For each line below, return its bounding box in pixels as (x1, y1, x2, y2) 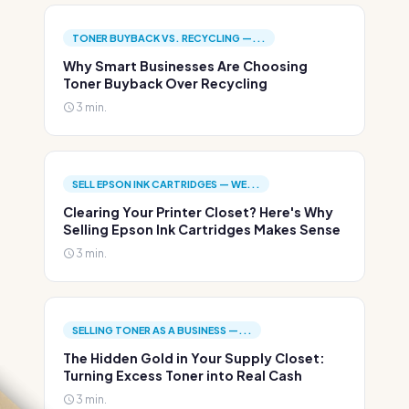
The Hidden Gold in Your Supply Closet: (63, 350, 325, 366)
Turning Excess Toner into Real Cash (63, 367, 302, 383)
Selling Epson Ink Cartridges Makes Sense (63, 221, 341, 237)
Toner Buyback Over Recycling (63, 75, 267, 91)
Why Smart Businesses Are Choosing (63, 58, 308, 74)
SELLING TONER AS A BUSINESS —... (72, 324, 252, 336)
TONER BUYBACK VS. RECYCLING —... (72, 32, 266, 44)
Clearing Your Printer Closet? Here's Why (63, 204, 333, 220)
